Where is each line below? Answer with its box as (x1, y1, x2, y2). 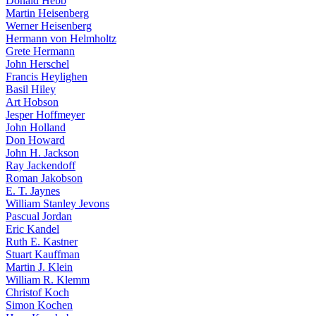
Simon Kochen (6, 299, 73, 311)
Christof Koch (6, 286, 69, 298)
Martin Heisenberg (6, 7, 89, 19)
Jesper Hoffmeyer (6, 109, 85, 121)
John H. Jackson (6, 147, 79, 159)
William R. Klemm (6, 274, 90, 286)
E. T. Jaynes (6, 185, 60, 197)
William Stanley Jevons (6, 197, 109, 209)
